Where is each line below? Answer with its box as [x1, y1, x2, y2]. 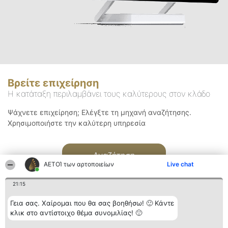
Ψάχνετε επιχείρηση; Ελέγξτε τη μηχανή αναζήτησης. [8, 108, 191, 117]
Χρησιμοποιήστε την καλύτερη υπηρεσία [8, 119, 146, 128]
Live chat [167, 160, 194, 168]
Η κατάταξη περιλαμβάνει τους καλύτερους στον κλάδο [8, 89, 210, 99]
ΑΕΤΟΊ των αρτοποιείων [44, 160, 115, 168]
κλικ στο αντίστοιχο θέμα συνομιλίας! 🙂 [10, 209, 142, 217]
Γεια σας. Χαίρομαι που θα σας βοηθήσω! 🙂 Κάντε [10, 199, 174, 207]
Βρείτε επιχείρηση [8, 77, 99, 90]
